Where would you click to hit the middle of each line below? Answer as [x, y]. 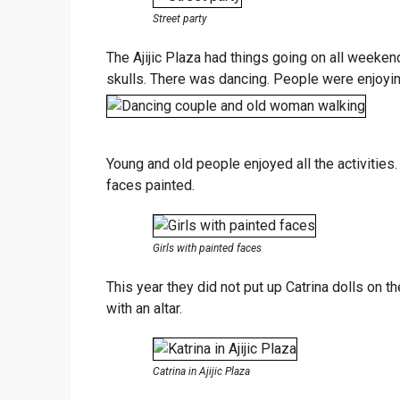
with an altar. [144, 308]
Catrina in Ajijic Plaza [201, 371]
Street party [179, 18]
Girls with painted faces [207, 248]
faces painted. [150, 185]
